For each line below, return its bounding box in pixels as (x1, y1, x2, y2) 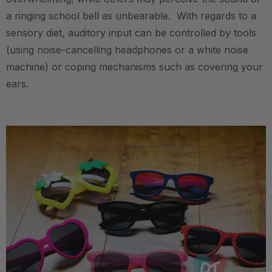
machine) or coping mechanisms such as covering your (6, 60, 263, 73)
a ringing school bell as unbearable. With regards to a (6, 9, 256, 22)
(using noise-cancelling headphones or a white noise (6, 43, 248, 56)
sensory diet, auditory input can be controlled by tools (6, 26, 256, 39)
